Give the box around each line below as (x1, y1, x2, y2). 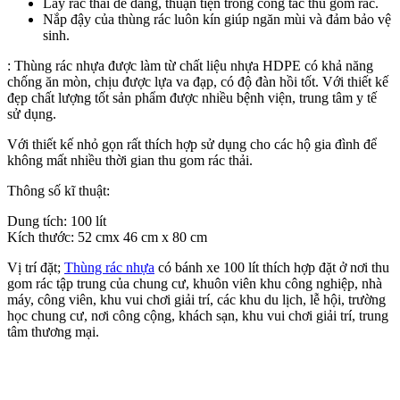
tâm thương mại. (7, 323, 99, 339)
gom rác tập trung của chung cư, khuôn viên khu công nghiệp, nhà (7, 275, 382, 291)
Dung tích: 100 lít (7, 212, 106, 229)
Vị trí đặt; (7, 259, 64, 275)
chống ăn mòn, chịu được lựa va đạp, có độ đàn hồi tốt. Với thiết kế (7, 73, 388, 89)
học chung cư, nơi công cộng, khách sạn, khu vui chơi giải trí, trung (7, 307, 388, 323)
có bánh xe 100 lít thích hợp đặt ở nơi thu (154, 259, 389, 275)
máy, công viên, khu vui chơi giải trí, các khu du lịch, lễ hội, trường (7, 291, 386, 307)
